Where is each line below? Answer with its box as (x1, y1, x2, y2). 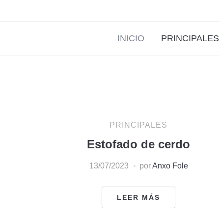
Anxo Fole (152, 161, 188, 170)
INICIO (117, 33, 144, 43)
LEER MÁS (117, 193, 160, 201)
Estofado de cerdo (87, 137, 190, 151)
